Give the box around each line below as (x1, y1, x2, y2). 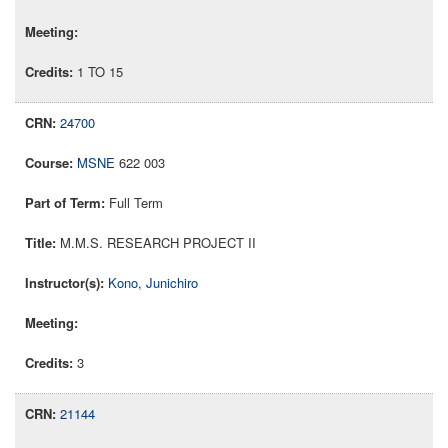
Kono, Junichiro (108, 273, 198, 293)
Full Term (109, 193, 163, 213)
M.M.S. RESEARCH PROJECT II (60, 233, 256, 253)
